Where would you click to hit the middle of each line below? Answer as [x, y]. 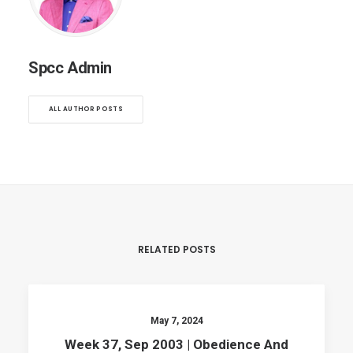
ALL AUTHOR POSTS [85, 109]
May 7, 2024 [176, 321]
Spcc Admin [70, 68]
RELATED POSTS [176, 249]
